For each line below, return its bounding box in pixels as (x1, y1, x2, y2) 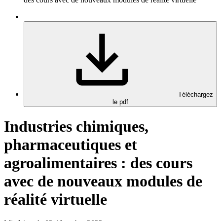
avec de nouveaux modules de (4, 172, 202, 190)
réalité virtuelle (4, 190, 107, 208)
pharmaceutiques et (4, 135, 137, 153)
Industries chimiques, (4, 117, 148, 135)
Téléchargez (178, 90, 213, 98)
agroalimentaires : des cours (4, 153, 192, 172)
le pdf (112, 98, 128, 106)
